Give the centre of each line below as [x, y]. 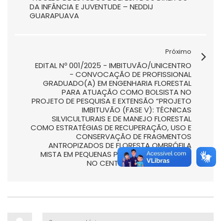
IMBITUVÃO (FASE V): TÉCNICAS [137, 110]
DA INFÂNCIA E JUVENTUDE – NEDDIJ [92, 7]
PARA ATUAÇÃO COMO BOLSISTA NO [127, 92]
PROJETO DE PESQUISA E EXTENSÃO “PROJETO [111, 101]
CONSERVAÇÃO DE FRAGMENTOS [134, 136]
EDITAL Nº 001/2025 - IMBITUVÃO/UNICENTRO [113, 65]
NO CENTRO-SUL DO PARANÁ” [139, 163]
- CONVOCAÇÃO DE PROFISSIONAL [130, 74]
